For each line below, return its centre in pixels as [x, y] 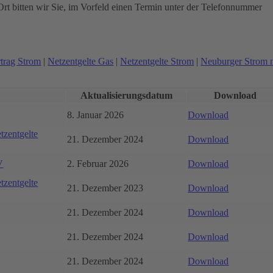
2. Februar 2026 [98, 163]
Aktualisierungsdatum [126, 95]
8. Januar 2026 [96, 115]
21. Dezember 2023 [105, 188]
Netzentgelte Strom [157, 61]
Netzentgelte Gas [81, 61]
